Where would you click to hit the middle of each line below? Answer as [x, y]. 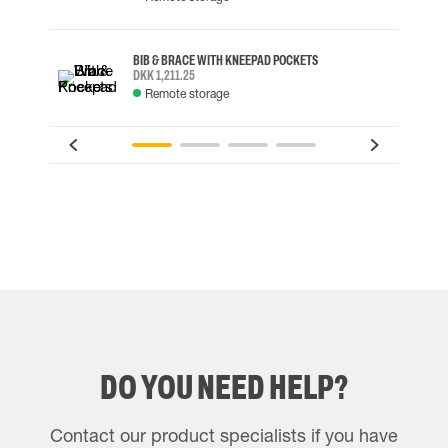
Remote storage [187, 93]
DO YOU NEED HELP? [224, 387]
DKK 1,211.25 [164, 75]
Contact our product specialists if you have [224, 435]
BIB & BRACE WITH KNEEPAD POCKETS [225, 60]
